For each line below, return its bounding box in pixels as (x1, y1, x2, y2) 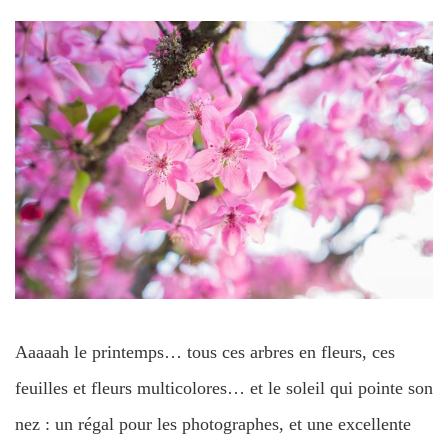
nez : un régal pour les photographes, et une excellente (15, 414, 411, 435)
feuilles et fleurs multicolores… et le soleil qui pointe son (15, 378, 433, 399)
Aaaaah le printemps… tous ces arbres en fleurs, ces (15, 342, 395, 363)
